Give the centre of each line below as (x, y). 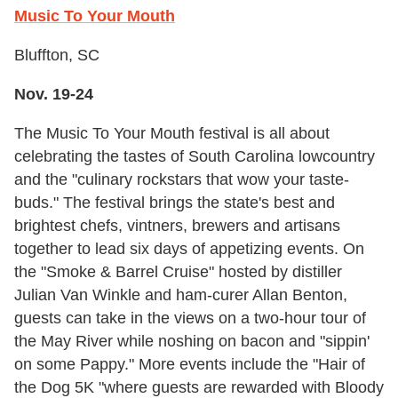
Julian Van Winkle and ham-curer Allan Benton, (181, 295)
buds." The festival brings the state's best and (175, 203)
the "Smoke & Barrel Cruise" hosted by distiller (178, 272)
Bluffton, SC (57, 56)
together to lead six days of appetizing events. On (189, 249)
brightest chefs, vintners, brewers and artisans (177, 226)
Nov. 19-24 (54, 95)
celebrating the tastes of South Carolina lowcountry (195, 157)
